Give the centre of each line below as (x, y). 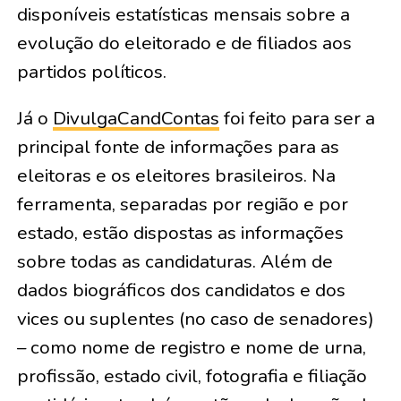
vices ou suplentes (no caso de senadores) (195, 319)
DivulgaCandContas (136, 118)
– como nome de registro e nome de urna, (191, 347)
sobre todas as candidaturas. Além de (175, 261)
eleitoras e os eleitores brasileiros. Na (176, 175)
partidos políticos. (91, 72)
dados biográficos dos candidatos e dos (181, 290)
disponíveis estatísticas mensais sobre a (183, 14)
